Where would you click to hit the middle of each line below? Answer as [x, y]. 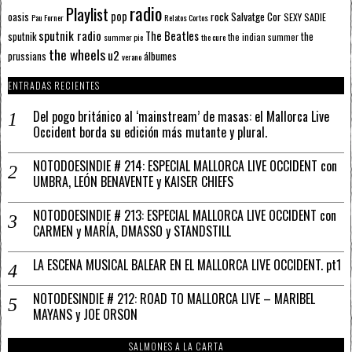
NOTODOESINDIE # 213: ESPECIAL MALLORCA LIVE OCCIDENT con [185, 216]
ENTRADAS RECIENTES [54, 86]
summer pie [123, 37]
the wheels [77, 55]
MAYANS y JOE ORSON [85, 315]
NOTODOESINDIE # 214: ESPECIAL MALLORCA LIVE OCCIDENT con [185, 166]
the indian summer [263, 37]
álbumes [160, 56]
